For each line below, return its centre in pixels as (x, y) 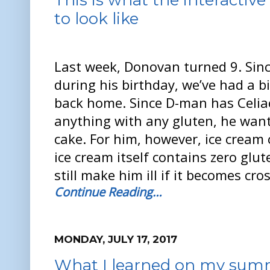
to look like (96, 19)
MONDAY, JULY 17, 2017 (116, 239)
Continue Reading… (108, 192)
